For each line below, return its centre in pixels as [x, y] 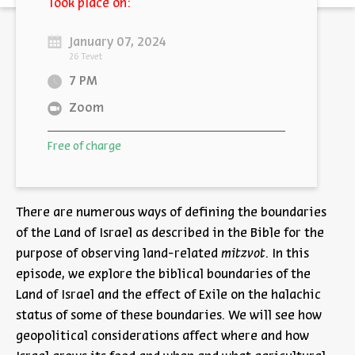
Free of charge [84, 147]
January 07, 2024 [118, 43]
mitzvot [243, 254]
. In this [287, 254]
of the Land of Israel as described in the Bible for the [170, 234]
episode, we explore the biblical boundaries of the [163, 275]
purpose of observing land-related [118, 254]
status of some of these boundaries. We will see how [169, 316]
